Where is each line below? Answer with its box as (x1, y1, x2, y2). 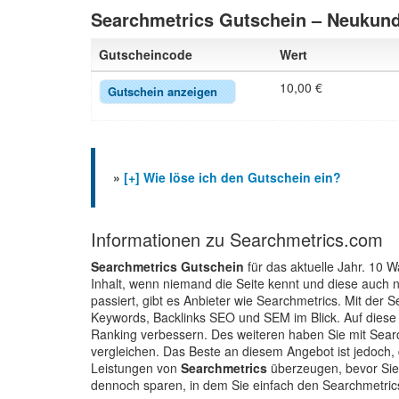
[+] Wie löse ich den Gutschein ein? (124, 168, 341, 186)
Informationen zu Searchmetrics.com (91, 226, 383, 252)
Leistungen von (91, 359, 181, 377)
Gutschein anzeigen (108, 83, 217, 100)
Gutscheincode (99, 45, 192, 63)
